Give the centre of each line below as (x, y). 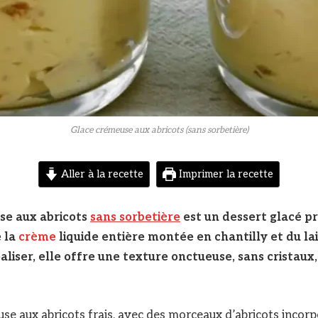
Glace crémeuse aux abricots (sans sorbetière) (159, 131)
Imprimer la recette (225, 174)
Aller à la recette (101, 174)
